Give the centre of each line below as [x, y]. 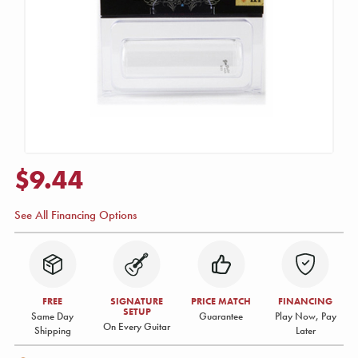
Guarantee [221, 316]
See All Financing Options [76, 215]
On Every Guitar [137, 326]
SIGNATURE [137, 301]
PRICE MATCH [221, 301]
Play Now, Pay [305, 316]
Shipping [52, 330]
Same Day [53, 316]
